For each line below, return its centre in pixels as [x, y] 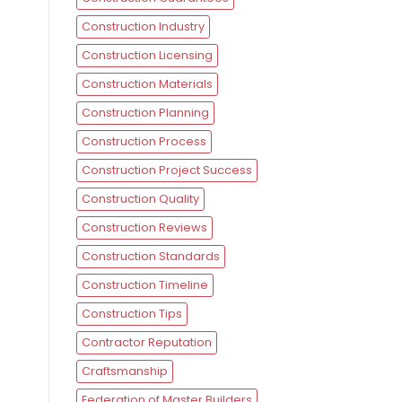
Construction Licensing [147, 56]
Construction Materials [147, 84]
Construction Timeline [144, 285]
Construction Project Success [166, 170]
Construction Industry [143, 27]
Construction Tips [131, 314]
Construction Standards [150, 257]
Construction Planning [145, 113]
